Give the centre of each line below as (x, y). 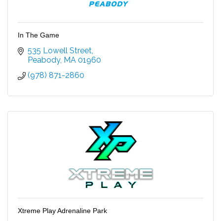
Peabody (44, 60)
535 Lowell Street (60, 50)
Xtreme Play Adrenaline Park (62, 210)
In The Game (38, 35)
